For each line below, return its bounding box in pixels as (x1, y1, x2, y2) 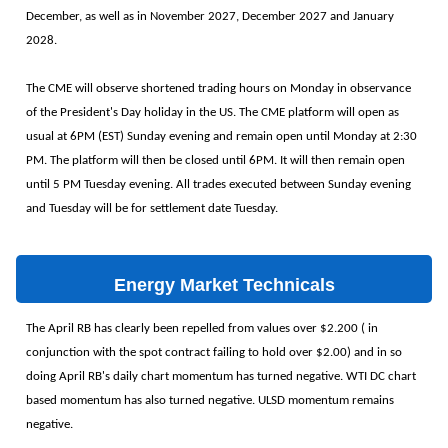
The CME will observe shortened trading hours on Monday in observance (26, 82, 411, 95)
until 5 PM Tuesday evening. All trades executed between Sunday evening (26, 178, 411, 191)
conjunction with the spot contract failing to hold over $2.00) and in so (26, 346, 402, 359)
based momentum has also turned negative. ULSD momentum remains (26, 394, 394, 407)
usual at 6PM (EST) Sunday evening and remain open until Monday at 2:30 (26, 130, 417, 143)
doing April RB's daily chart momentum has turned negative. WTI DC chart (26, 370, 416, 383)
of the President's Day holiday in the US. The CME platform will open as (26, 106, 399, 119)
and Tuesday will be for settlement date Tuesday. (26, 202, 278, 215)
